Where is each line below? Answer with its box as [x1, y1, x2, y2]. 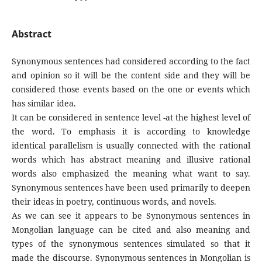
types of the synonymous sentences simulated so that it [11, 238, 251, 249]
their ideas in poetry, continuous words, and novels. [11, 196, 216, 207]
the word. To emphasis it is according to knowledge [11, 126, 251, 137]
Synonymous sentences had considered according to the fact [11, 56, 251, 67]
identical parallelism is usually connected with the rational [11, 140, 251, 151]
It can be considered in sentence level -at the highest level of [11, 112, 251, 123]
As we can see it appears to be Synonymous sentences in [11, 210, 251, 221]
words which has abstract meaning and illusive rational [11, 154, 251, 165]
